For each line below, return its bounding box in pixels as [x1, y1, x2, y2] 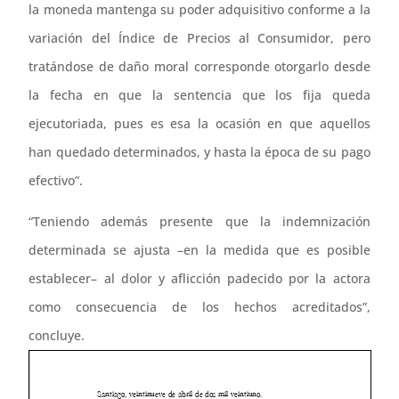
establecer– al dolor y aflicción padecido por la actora [28, 270, 370, 288]
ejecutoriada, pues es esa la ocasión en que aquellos [28, 115, 370, 133]
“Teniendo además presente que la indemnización [28, 213, 370, 231]
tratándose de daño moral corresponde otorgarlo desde [28, 58, 370, 76]
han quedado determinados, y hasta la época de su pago [28, 143, 370, 161]
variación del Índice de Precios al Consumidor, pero [28, 29, 370, 47]
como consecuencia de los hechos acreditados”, [28, 298, 370, 316]
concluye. [28, 327, 85, 345]
